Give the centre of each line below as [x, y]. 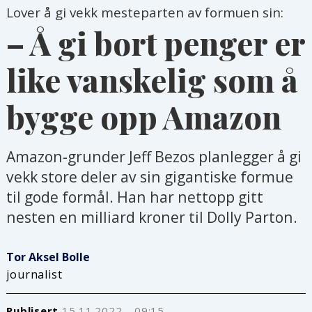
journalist [34, 274]
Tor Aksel [33, 257]
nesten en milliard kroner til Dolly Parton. [152, 217]
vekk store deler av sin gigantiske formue [150, 176]
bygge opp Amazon [144, 116]
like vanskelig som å [153, 79]
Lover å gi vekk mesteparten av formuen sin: [145, 12]
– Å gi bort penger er [156, 42]
